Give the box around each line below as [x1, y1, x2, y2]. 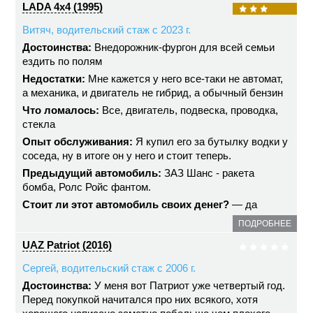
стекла [22, 118, 56, 130]
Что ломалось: [22, 104, 100, 116]
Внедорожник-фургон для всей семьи [92, 41, 275, 53]
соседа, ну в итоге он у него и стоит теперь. [22, 150, 232, 161]
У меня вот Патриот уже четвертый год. [92, 279, 286, 291]
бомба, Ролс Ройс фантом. [22, 181, 152, 193]
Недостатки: [22, 73, 86, 85]
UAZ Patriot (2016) [22, 239, 112, 251]
